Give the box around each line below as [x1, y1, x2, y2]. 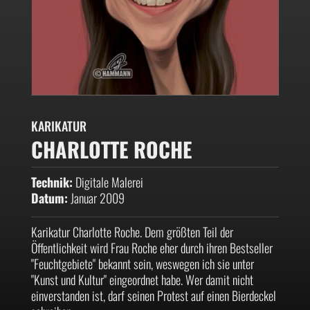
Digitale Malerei [72, 172, 143, 191]
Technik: [30, 172, 73, 191]
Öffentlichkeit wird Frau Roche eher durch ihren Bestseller [30, 238, 273, 257]
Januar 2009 [67, 188, 125, 207]
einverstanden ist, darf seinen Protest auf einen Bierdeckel [30, 286, 276, 304]
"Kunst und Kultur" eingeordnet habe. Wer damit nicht [30, 270, 253, 289]
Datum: [30, 188, 68, 207]
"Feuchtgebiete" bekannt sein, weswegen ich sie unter [30, 254, 254, 273]
